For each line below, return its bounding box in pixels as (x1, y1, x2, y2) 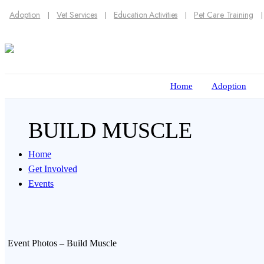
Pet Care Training (194, 9, 253, 21)
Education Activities (114, 9, 178, 21)
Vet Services (57, 9, 98, 21)
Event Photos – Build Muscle (8, 238, 117, 249)
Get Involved (28, 164, 77, 174)
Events (28, 179, 54, 189)
